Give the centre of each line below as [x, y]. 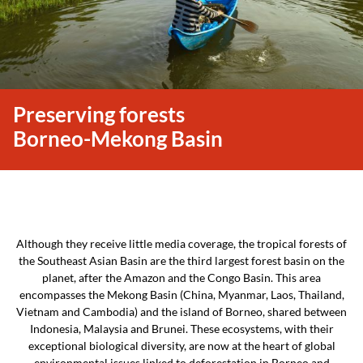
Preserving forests [99, 114]
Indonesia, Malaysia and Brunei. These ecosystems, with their [181, 329]
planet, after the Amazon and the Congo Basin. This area [181, 278]
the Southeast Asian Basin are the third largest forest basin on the [181, 261]
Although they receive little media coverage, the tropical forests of [181, 243]
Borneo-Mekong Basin [118, 139]
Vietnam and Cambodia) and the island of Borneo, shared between [181, 312]
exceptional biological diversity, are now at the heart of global [181, 346]
